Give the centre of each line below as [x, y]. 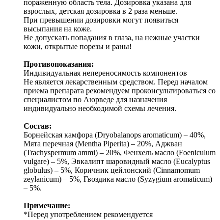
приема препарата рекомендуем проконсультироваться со [120, 90]
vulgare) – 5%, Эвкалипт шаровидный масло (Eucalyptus [117, 161]
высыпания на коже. [58, 28]
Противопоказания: [59, 64]
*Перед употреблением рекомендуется [88, 214]
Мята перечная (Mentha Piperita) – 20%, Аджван [103, 143]
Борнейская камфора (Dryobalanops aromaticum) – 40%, [115, 135]
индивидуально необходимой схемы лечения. [100, 108]
